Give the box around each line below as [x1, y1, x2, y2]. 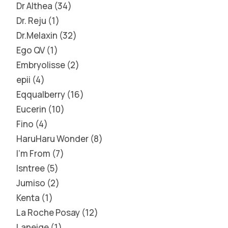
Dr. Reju [16, 15, 46, 26]
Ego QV [16, 44, 45, 56]
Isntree [16, 162, 45, 174]
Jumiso [16, 177, 45, 189]
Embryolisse [16, 59, 65, 71]
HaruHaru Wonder [16, 133, 89, 145]
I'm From [16, 148, 50, 159]
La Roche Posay [16, 207, 80, 218]
